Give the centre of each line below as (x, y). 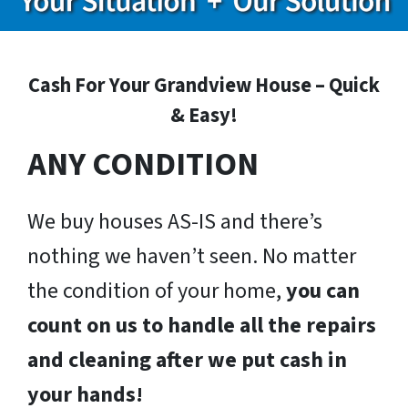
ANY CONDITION (143, 165)
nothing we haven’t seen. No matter (192, 257)
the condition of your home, (157, 291)
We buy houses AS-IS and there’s (175, 222)
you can (323, 291)
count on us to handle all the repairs (202, 326)
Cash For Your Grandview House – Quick (204, 86)
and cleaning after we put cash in (187, 361)
